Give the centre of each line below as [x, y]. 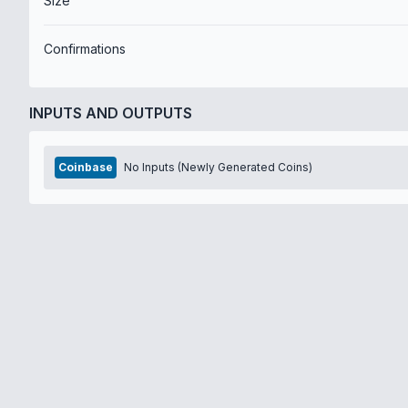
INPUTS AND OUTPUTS [111, 113]
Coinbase [86, 167]
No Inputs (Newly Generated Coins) [218, 167]
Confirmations [85, 49]
